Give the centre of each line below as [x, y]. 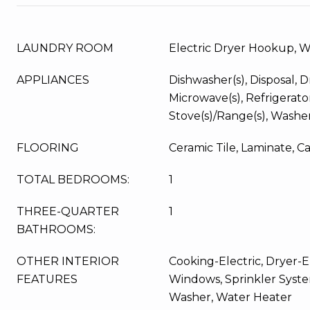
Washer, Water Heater [230, 297]
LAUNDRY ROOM [65, 48]
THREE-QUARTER [68, 211]
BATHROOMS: [56, 229]
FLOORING [48, 148]
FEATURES [47, 279]
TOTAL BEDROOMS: [73, 180]
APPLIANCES [53, 80]
